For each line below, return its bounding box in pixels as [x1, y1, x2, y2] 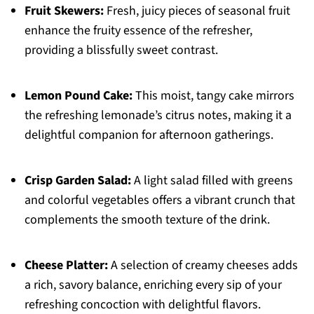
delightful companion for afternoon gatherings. [24, 126, 273, 144]
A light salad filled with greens [130, 172, 293, 190]
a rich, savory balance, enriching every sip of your [24, 276, 282, 294]
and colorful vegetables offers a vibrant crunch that [24, 191, 295, 210]
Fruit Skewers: [24, 2, 104, 20]
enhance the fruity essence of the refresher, [24, 22, 252, 40]
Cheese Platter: [24, 257, 108, 275]
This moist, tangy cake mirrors [132, 87, 294, 105]
